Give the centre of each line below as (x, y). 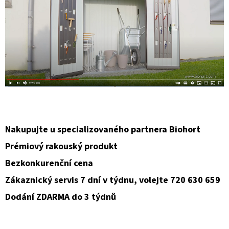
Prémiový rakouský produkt (61, 147)
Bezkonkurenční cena (49, 164)
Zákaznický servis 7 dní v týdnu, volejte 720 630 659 (113, 180)
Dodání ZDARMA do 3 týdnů (61, 197)
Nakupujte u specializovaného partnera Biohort (103, 130)
